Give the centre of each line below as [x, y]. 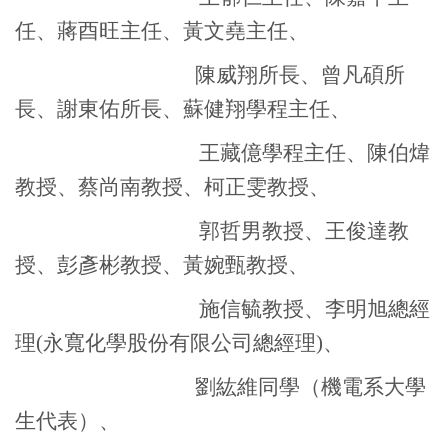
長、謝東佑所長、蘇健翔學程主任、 [183, 109]
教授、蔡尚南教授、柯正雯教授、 [172, 187]
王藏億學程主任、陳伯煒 [314, 153]
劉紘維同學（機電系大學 [310, 387]
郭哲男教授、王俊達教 [304, 231]
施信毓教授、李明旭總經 [314, 309]
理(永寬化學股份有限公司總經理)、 [179, 343]
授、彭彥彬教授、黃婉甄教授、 [162, 265]
